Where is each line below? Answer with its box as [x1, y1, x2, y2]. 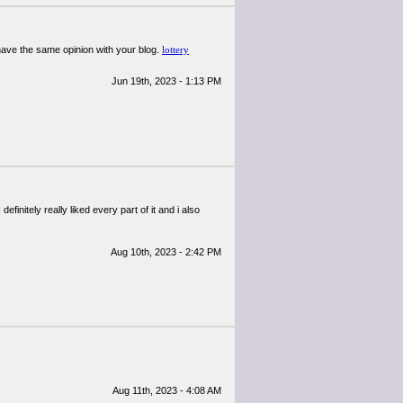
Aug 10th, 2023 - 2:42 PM [111, 246, 221, 257]
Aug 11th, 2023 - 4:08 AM [112, 385, 221, 396]
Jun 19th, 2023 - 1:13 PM [112, 76, 221, 86]
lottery [162, 44, 189, 55]
